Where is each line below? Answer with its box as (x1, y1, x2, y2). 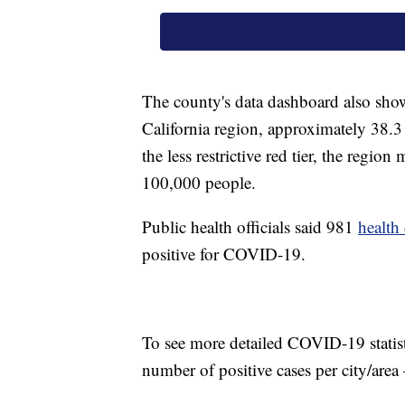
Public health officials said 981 (142, 215, 358, 239)
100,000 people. (142, 171, 256, 194)
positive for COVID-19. (142, 242, 306, 266)
